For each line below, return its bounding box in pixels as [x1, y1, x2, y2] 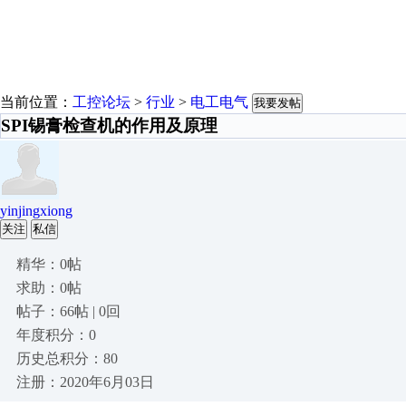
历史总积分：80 [16, 351, 118, 366]
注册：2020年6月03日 [16, 374, 154, 390]
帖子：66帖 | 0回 [16, 304, 121, 319]
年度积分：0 [16, 327, 96, 343]
